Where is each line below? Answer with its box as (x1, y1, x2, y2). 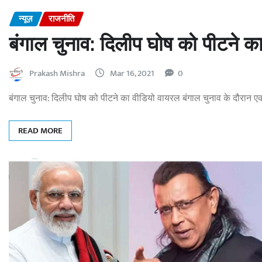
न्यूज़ (19, 11, 33, 26)
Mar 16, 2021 (110, 66, 154, 81)
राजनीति (49, 11, 74, 26)
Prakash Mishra (29, 66, 85, 81)
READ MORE (18, 123, 63, 139)
